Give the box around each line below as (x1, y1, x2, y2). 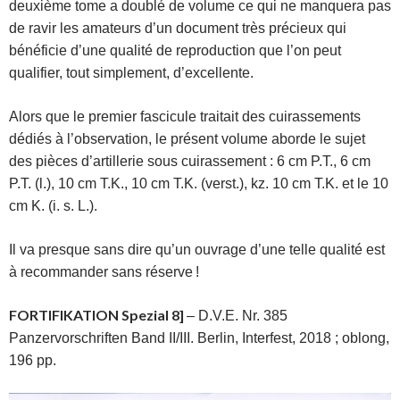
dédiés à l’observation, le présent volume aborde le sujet (9, 131, 365, 147)
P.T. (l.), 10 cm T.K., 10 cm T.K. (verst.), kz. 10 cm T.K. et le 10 (9, 176, 388, 192)
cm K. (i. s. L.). (9, 198, 97, 214)
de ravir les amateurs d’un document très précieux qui (9, 21, 346, 37)
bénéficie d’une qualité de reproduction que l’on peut (9, 43, 341, 59)
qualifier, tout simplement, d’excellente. (9, 65, 254, 81)
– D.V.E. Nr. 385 (187, 308, 287, 324)
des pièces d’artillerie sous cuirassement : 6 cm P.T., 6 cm (9, 154, 371, 170)
